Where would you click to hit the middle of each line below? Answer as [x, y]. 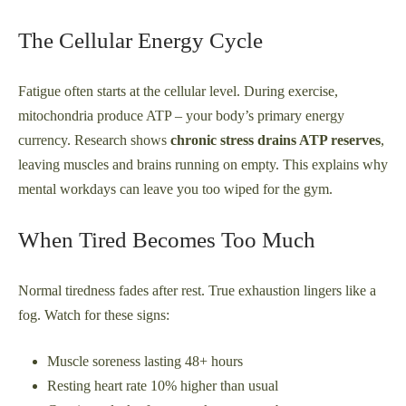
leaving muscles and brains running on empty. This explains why [203, 165]
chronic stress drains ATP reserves [275, 140]
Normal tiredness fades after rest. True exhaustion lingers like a [197, 291]
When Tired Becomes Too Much [167, 240]
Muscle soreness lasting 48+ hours [145, 362]
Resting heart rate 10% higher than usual [163, 386]
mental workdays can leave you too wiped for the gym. [175, 189]
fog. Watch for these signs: [94, 315]
